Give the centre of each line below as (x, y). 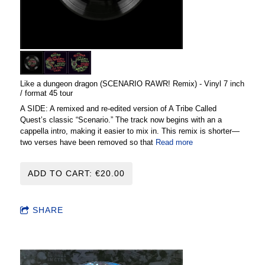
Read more (174, 143)
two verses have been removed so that (88, 143)
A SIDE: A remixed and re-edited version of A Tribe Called (118, 109)
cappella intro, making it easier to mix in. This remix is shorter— (130, 131)
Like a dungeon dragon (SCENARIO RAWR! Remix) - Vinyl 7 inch (132, 84)
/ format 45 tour (46, 93)
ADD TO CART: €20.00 (76, 174)
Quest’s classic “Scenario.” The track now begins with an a (121, 120)
